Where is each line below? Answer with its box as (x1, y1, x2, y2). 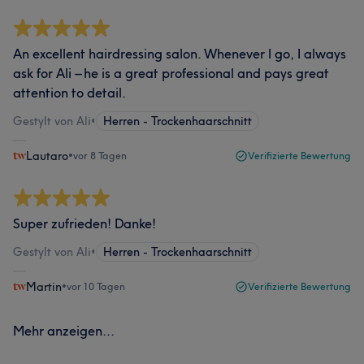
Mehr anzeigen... (13, 323, 115, 339)
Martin (26, 279, 62, 294)
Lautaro (26, 149, 68, 163)
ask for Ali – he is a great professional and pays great (13, 65, 329, 81)
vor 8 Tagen (73, 149, 127, 162)
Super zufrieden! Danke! (13, 215, 156, 232)
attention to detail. (13, 84, 126, 101)
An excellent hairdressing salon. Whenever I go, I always (13, 45, 346, 62)
